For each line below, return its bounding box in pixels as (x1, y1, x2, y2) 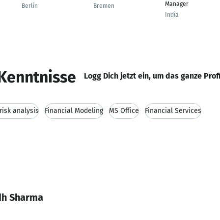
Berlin (22, 2, 38, 9)
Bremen (93, 2, 114, 9)
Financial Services (145, 107, 201, 115)
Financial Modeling (45, 107, 103, 115)
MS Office (109, 107, 139, 115)
